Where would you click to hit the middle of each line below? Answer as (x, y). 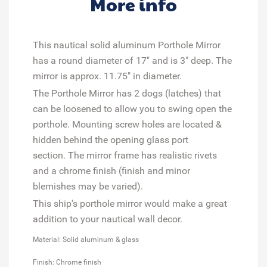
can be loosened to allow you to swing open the (132, 108)
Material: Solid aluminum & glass (86, 239)
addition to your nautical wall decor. (108, 219)
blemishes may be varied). (88, 186)
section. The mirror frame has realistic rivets (125, 155)
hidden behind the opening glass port (111, 139)
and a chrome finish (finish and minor (111, 170)
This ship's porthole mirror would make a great (130, 203)
